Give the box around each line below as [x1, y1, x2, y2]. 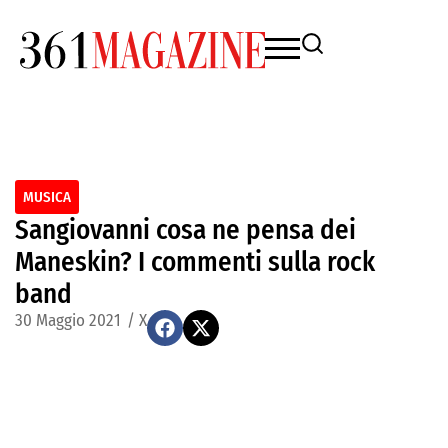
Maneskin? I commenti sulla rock [15, 246, 375, 278]
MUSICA [23, 188, 71, 206]
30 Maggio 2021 [15, 310, 121, 331]
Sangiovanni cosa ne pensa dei [15, 214, 356, 246]
